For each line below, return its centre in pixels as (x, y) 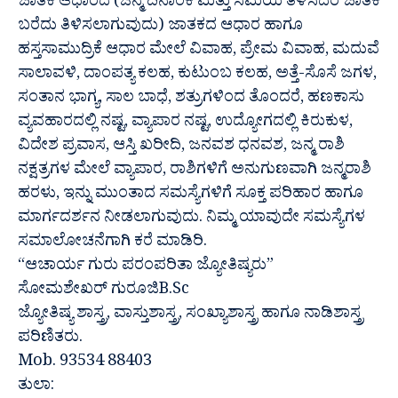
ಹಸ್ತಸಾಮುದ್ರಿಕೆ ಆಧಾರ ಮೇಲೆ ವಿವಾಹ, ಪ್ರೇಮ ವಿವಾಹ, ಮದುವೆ (199, 52)
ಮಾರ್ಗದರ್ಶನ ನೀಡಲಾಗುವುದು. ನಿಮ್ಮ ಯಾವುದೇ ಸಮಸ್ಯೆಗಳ (191, 220)
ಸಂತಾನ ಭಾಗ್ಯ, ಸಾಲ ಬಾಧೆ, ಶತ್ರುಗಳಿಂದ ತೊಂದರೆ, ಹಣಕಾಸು (191, 100)
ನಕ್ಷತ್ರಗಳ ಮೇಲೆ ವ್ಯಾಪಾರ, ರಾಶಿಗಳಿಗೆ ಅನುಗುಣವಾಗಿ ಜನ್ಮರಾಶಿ (195, 172)
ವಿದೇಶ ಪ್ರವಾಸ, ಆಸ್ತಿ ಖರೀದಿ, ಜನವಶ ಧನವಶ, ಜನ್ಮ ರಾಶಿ (181, 148)
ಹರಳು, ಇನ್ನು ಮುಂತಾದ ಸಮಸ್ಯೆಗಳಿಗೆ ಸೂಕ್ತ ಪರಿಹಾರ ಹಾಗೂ (191, 196)
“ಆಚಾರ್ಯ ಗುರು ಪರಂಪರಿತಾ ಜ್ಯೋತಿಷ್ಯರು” (146, 268)
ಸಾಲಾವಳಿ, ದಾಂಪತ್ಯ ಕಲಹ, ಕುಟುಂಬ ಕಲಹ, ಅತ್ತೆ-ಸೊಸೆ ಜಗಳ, (197, 76)
